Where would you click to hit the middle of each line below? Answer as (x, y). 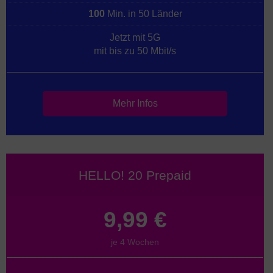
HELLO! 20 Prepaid (135, 175)
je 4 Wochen (135, 242)
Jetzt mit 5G (135, 38)
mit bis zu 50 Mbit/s (135, 51)
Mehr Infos (135, 104)
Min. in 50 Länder (143, 14)
